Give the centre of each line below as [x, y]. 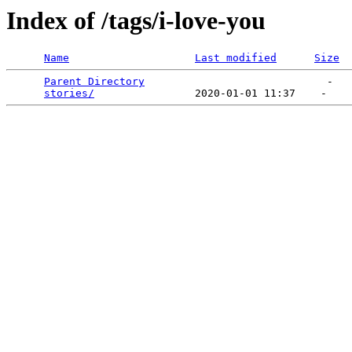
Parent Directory [94, 82]
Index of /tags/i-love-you [136, 20]
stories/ [69, 93]
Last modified [236, 58]
